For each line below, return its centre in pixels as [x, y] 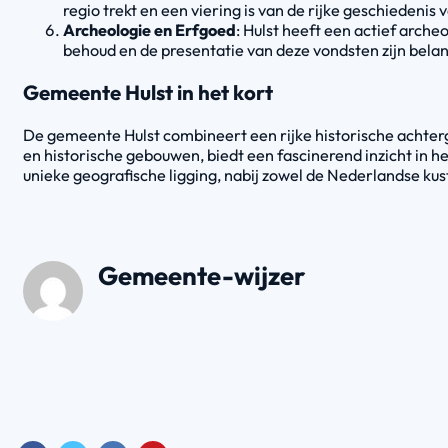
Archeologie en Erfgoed [149, 29]
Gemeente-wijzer [201, 275]
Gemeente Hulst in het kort [148, 92]
